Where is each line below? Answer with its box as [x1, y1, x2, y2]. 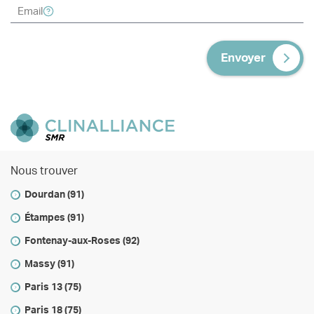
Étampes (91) [24, 213, 84, 224]
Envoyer [221, 52, 266, 64]
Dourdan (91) [24, 190, 84, 200]
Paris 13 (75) [24, 282, 81, 293]
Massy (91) [24, 259, 74, 270]
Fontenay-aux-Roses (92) [24, 236, 139, 247]
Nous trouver [11, 165, 78, 177]
